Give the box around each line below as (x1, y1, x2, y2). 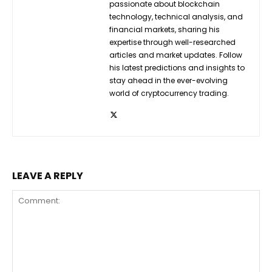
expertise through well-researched (109, 36, 236, 47)
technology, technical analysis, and (109, 11, 243, 22)
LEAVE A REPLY (12, 168, 83, 183)
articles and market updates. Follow (109, 49, 242, 60)
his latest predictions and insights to (109, 62, 245, 73)
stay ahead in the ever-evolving (109, 75, 228, 86)
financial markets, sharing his (109, 24, 220, 35)
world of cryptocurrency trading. (109, 87, 229, 98)
